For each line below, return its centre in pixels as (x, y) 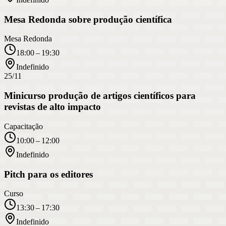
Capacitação (23, 126)
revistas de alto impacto (52, 107)
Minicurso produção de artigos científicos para (100, 96)
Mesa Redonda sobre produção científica (88, 19)
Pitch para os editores (48, 174)
